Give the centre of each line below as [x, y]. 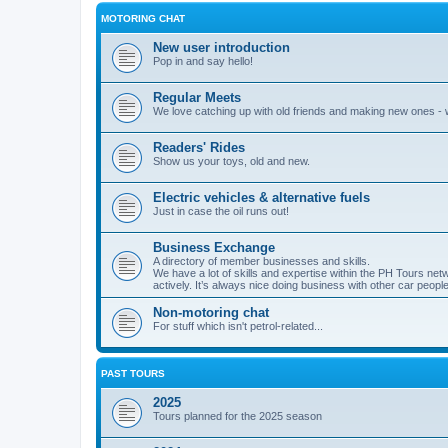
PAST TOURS [133, 373]
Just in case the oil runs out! [221, 211]
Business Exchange [214, 247]
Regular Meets [197, 97]
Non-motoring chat [211, 312]
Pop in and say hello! [203, 61]
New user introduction [221, 47]
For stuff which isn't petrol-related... [238, 326]
